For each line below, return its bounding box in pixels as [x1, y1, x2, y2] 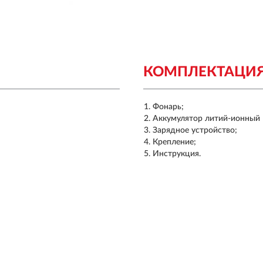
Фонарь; [153, 103, 184, 111]
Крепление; [153, 138, 196, 146]
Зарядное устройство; [153, 126, 237, 134]
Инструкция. [153, 150, 201, 158]
